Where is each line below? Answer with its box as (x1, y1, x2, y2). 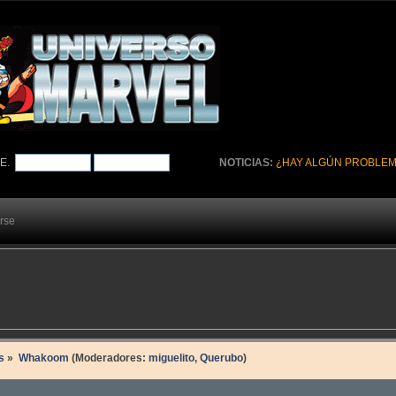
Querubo (199, 352, 243, 364)
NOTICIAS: (219, 156, 277, 169)
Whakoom (18, 352, 69, 364)
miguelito (148, 352, 194, 364)
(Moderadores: (68, 352, 148, 364)
